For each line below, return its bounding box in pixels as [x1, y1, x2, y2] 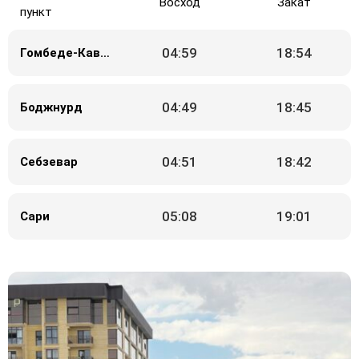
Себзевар [20, 154, 79, 169]
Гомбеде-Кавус [100, 45, 111, 60]
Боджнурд [20, 99, 83, 115]
